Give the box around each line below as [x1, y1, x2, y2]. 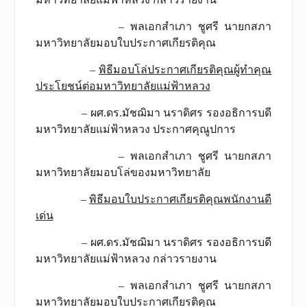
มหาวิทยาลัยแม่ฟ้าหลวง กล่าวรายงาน [35, 252, 217, 265]
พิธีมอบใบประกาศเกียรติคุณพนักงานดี [89, 193, 272, 205]
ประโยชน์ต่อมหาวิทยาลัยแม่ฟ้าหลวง [35, 79, 210, 92]
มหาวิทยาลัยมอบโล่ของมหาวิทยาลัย [35, 166, 210, 178]
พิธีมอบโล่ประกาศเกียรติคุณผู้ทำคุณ [99, 63, 272, 75]
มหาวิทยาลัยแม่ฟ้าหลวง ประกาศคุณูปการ [35, 123, 236, 135]
